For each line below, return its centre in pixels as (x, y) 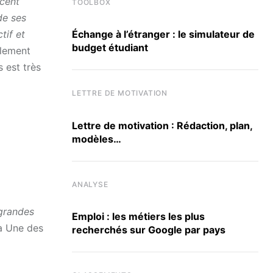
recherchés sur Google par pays (149, 229)
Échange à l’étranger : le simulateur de (163, 34)
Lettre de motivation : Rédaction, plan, (162, 125)
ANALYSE (90, 184)
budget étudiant (110, 48)
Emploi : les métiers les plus (138, 216)
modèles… (97, 139)
